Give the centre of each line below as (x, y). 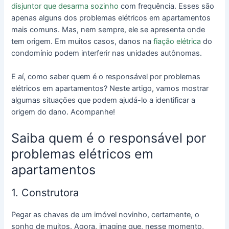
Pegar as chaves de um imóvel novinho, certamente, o (106, 215)
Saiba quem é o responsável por (109, 138)
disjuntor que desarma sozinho (65, 6)
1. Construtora (45, 193)
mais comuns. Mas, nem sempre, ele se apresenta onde (108, 29)
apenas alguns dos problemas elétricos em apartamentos (111, 18)
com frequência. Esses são (167, 6)
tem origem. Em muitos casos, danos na (83, 41)
